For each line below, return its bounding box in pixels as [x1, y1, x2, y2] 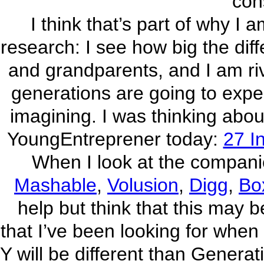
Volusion [107, 174, 179, 196]
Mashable [14, 174, 97, 196]
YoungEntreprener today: [6, 128, 223, 150]
